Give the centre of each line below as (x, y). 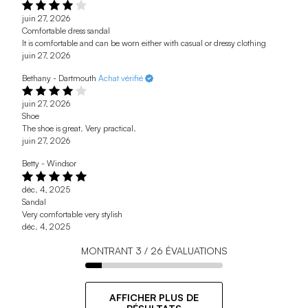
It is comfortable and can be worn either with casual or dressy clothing (144, 43)
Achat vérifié (122, 78)
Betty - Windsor (49, 164)
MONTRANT (108, 250)
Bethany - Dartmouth (59, 78)
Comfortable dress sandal (66, 30)
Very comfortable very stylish (72, 214)
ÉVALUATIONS (195, 250)
